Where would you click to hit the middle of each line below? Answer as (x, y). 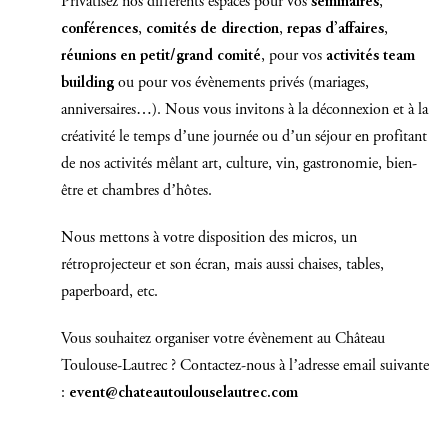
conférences (99, 29)
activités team (370, 56)
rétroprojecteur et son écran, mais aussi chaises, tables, (222, 265)
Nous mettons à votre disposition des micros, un (209, 238)
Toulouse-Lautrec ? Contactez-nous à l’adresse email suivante (245, 366)
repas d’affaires (335, 29)
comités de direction (212, 29)
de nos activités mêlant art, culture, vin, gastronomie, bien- (239, 164)
